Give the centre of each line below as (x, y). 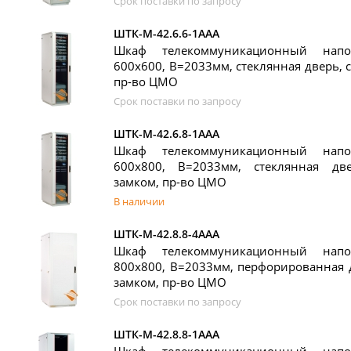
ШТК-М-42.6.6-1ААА (166, 33)
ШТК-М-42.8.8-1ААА (166, 334)
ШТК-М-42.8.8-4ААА (166, 234)
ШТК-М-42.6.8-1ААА (166, 134)
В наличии (139, 201)
